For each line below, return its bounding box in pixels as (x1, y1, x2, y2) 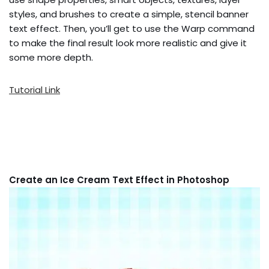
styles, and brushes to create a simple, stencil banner (9, 8, 249, 21)
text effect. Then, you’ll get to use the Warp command (9, 22, 255, 35)
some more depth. (9, 51, 93, 64)
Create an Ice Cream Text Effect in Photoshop (9, 174, 229, 187)
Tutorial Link (9, 83, 60, 97)
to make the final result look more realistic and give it (9, 37, 247, 50)
